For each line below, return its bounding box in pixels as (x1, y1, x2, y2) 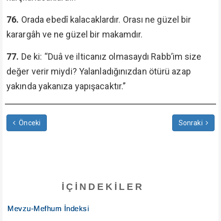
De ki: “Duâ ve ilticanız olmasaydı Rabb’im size (21, 51, 202, 62)
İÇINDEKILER (61, 182, 144, 192)
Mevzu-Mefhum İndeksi (7, 204, 89, 213)
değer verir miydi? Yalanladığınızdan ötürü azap (6, 66, 191, 76)
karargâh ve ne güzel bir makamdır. (6, 29, 143, 39)
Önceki (17, 119, 40, 127)
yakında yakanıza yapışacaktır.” (6, 81, 126, 91)
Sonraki (178, 119, 206, 127)
